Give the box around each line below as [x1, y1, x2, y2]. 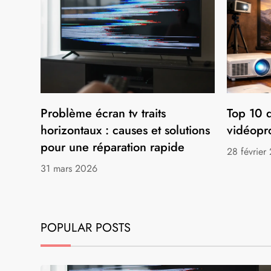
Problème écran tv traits [41, 104, 166, 122]
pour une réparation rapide [41, 138, 185, 156]
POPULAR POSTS [41, 218, 131, 237]
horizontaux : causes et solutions [41, 121, 211, 139]
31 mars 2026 [41, 161, 98, 175]
